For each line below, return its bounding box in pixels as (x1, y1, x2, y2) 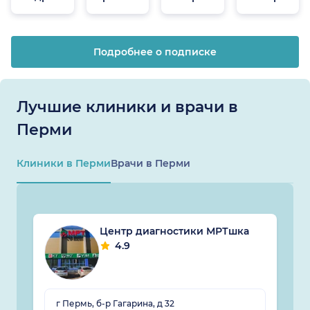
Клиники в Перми (17, 157, 111, 170)
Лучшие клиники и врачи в (17, 98, 238, 117)
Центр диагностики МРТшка (100, 225, 249, 238)
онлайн (172, 3, 211, 16)
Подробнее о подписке (93, 46, 217, 59)
